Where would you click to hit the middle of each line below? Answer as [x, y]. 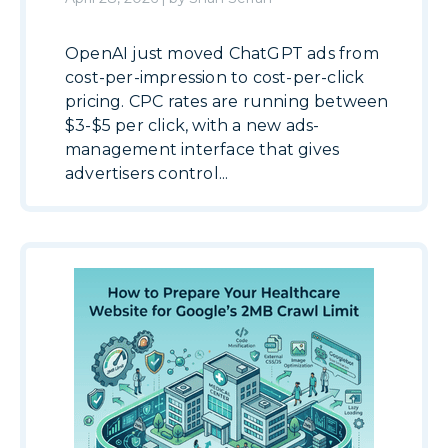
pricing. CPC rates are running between [227, 102]
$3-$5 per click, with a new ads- [192, 126]
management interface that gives [202, 150]
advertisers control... [147, 174]
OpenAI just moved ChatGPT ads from [222, 54]
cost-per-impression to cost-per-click [215, 78]
